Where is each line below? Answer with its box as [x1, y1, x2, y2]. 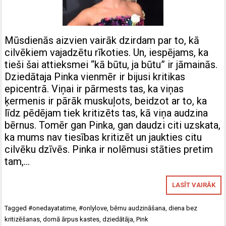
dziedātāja [102, 215, 134, 223]
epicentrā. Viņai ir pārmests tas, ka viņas [5, 82, 184, 95]
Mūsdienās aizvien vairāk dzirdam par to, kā [5, 34, 200, 46]
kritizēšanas [5, 215, 40, 223]
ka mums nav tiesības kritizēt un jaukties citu [5, 131, 202, 143]
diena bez [168, 204, 198, 212]
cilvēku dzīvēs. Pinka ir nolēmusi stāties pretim [5, 143, 213, 155]
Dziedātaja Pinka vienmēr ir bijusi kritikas [5, 70, 186, 83]
